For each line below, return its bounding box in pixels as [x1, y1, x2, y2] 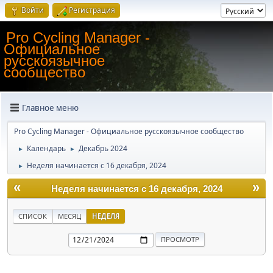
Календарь [27, 143, 66, 154]
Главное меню [22, 102, 79, 113]
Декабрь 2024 [79, 143, 127, 154]
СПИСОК [18, 211, 47, 221]
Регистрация [69, 5, 115, 15]
